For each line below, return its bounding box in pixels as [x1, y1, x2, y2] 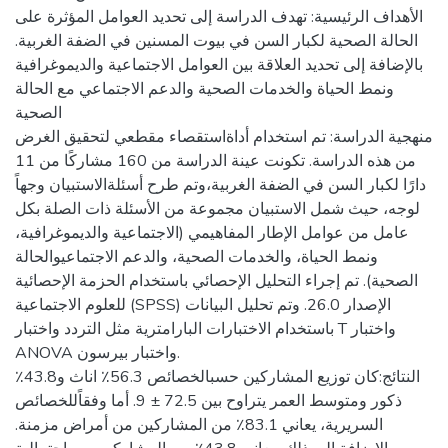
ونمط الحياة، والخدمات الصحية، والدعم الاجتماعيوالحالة [15, 246, 378, 268]
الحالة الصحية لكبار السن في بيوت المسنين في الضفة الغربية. [15, 30, 418, 52]
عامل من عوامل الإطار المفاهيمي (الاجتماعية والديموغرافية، [15, 222, 409, 244]
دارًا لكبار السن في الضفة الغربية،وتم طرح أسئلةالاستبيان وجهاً [15, 174, 426, 196]
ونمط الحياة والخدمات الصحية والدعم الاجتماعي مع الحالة [15, 78, 394, 100]
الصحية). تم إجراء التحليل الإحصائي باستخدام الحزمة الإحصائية [15, 270, 418, 292]
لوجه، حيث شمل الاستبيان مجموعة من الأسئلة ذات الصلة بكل [15, 198, 420, 220]
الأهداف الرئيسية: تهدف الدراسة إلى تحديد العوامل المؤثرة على [15, 6, 423, 28]
